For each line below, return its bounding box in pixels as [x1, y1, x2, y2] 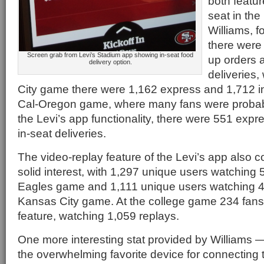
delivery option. [88, 58, 132, 65]
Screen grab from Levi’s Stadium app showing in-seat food [27, 51, 193, 58]
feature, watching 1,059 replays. [18, 209, 179, 222]
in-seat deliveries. [18, 127, 106, 140]
